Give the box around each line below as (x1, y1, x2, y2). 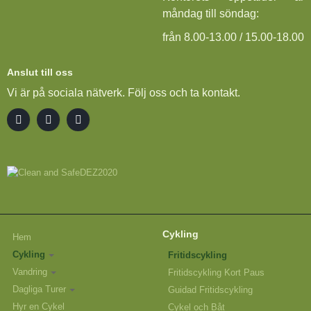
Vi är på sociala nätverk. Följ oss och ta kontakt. (7, 87, 240, 99)
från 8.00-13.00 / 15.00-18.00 (162, 31, 304, 44)
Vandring (12, 267, 47, 278)
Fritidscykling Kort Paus (168, 267, 264, 278)
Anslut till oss (7, 67, 73, 78)
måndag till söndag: (162, 8, 259, 20)
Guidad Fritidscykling (168, 285, 253, 296)
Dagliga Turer (12, 284, 66, 295)
